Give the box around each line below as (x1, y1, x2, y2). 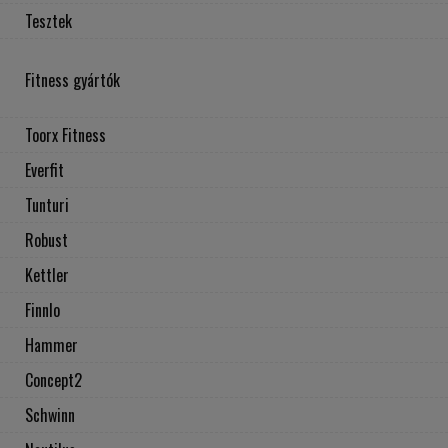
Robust (25, 228, 68, 253)
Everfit (25, 158, 64, 183)
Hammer (25, 333, 78, 358)
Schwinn (25, 403, 75, 428)
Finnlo (25, 298, 60, 323)
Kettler (25, 263, 69, 288)
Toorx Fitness (25, 123, 106, 148)
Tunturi (25, 193, 69, 218)
